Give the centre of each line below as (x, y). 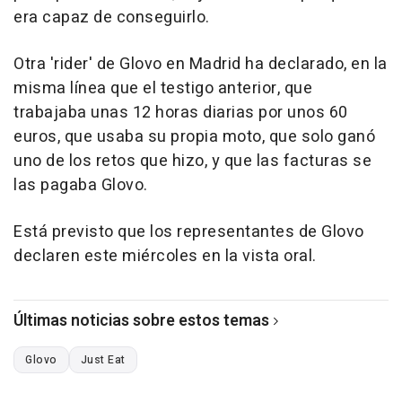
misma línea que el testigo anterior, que (163, 88)
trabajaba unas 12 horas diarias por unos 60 (181, 112)
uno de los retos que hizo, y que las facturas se (192, 161)
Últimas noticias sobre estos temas (141, 320)
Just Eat (103, 359)
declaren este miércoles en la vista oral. (165, 256)
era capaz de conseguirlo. (112, 17)
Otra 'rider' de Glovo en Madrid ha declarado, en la (201, 64)
